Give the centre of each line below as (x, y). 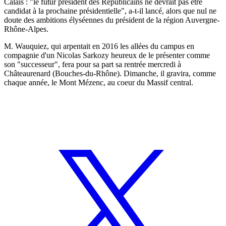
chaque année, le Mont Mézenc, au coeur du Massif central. (99, 82)
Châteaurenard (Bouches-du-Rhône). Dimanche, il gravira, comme (110, 73)
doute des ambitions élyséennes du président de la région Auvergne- (112, 20)
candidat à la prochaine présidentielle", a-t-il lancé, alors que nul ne (110, 11)
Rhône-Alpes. (26, 29)
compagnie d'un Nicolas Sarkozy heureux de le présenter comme (107, 55)
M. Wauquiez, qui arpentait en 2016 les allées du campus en (99, 46)
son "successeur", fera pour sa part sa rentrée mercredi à (93, 64)
